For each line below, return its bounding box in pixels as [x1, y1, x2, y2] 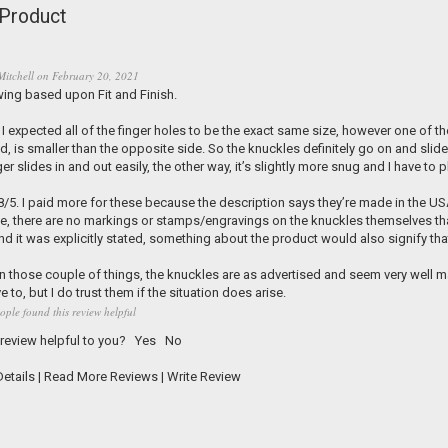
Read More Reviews [43, 369, 158, 385]
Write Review [166, 369, 241, 385]
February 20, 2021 [51, 68, 139, 84]
